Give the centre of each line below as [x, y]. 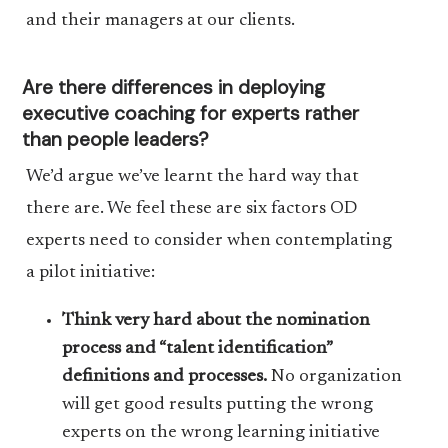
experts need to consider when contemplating [208, 241]
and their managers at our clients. [160, 21]
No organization [335, 377]
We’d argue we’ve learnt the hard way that [192, 177]
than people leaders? [116, 139]
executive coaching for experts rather [191, 113]
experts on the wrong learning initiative [221, 433]
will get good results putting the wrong [218, 405]
